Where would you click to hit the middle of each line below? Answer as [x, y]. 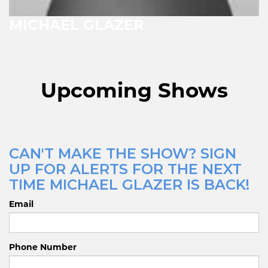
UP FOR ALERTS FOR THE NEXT [125, 169]
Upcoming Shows [134, 90]
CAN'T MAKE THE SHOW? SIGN [123, 153]
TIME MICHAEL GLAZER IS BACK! [129, 184]
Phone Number [43, 247]
